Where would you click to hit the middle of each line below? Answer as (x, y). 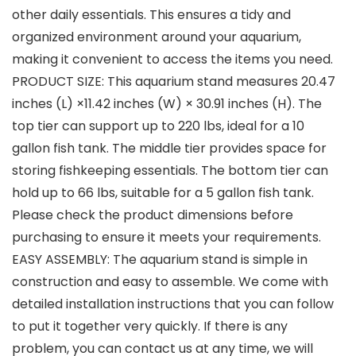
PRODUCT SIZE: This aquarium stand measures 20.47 (174, 82)
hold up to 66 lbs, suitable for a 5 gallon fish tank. (163, 193)
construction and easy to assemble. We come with (170, 282)
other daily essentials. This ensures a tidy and (151, 15)
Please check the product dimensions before (153, 215)
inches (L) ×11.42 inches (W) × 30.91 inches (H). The (167, 104)
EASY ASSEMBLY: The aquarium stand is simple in (160, 260)
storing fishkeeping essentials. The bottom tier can (170, 171)
